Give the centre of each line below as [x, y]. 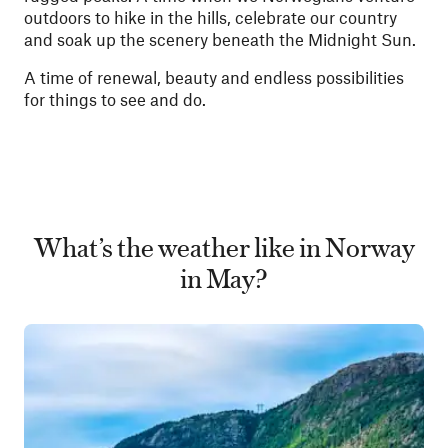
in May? [224, 276]
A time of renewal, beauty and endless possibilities [214, 77]
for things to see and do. [115, 99]
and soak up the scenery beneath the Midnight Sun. [220, 39]
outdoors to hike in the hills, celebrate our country [210, 17]
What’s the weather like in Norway [224, 245]
